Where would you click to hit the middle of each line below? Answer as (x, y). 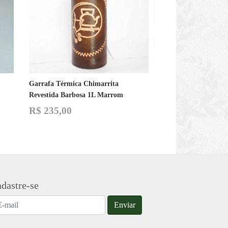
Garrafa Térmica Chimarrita (74, 84)
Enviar (125, 205)
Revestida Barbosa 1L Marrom (76, 95)
